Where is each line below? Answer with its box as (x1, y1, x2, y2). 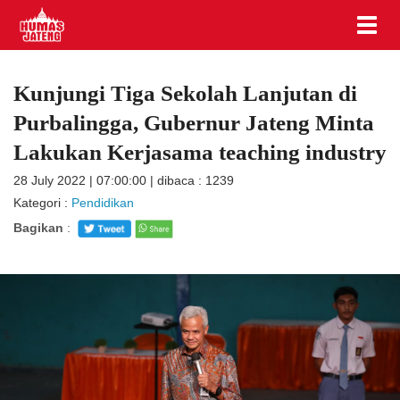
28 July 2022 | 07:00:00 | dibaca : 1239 (13, 173, 234, 187)
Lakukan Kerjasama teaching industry (13, 140, 387, 164)
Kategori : (13, 196, 71, 210)
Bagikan (13, 221, 63, 235)
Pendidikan (71, 196, 134, 210)
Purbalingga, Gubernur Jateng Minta (13, 111, 374, 135)
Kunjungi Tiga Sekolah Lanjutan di (13, 81, 357, 105)
